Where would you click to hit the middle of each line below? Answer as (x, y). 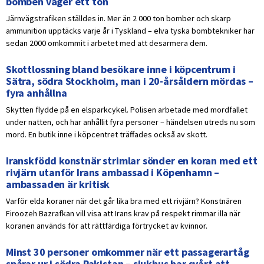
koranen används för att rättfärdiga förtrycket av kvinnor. (107, 226)
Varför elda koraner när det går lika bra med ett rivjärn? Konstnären (124, 201)
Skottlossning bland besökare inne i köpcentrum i (121, 70)
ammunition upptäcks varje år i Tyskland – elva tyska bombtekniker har (130, 31)
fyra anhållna (37, 93)
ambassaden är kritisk (58, 184)
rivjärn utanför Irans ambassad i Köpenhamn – (113, 173)
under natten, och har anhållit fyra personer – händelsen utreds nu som (131, 122)
